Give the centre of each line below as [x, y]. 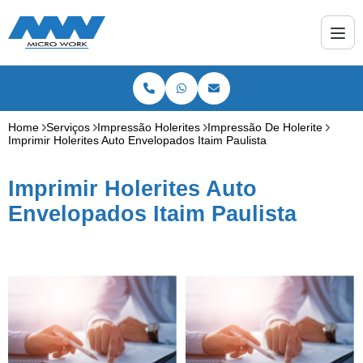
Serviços [68, 127]
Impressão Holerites [149, 127]
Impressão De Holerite [265, 127]
